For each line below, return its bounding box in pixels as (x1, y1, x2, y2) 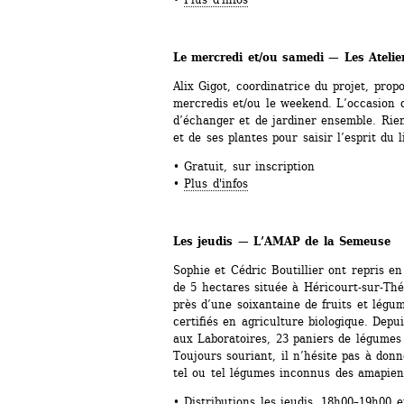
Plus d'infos (184, 177, 248, 191)
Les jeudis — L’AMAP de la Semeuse (173, 234, 390, 249)
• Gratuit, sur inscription (173, 160, 315, 174)
